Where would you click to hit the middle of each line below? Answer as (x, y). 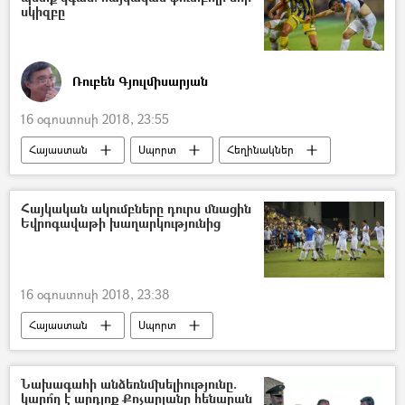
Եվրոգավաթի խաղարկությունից (121, 223)
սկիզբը (43, 11)
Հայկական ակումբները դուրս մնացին (136, 209)
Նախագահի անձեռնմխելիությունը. (129, 383)
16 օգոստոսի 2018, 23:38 (95, 294)
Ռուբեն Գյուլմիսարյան (140, 80)
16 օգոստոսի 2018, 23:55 (95, 119)
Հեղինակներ (260, 150)
